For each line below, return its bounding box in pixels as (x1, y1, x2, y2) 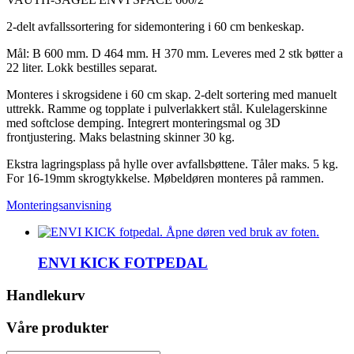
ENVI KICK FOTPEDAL (38, 254, 208, 272)
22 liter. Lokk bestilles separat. (6, 61, 157, 75)
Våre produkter (6, 318, 108, 336)
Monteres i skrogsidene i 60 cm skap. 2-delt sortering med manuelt (6, 88, 337, 102)
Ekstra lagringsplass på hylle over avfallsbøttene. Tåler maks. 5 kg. (6, 157, 338, 171)
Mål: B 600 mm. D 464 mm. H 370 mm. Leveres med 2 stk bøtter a (6, 47, 343, 61)
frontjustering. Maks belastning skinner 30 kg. (6, 130, 235, 145)
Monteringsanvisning (6, 198, 111, 213)
